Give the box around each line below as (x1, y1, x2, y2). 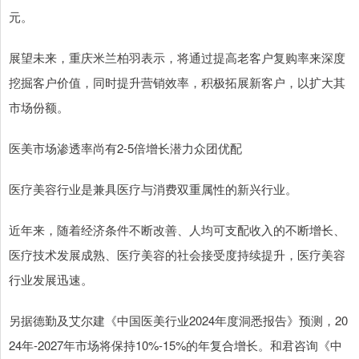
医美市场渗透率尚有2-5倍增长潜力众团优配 (9, 139, 242, 157)
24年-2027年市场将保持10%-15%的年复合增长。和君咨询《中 (9, 337, 342, 354)
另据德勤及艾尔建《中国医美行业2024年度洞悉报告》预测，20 (9, 312, 348, 329)
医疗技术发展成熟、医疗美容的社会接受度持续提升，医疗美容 (9, 246, 345, 264)
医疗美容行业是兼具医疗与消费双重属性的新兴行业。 (9, 180, 297, 198)
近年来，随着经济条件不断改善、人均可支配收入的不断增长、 (9, 221, 345, 239)
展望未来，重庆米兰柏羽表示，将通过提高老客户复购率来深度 (9, 49, 345, 67)
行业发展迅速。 (9, 271, 93, 288)
